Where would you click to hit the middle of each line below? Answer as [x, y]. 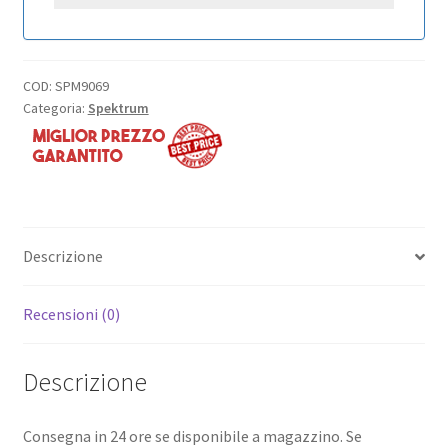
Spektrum [118, 108]
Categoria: [55, 108]
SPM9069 [81, 86]
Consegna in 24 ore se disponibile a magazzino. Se [192, 435]
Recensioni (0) [71, 314]
